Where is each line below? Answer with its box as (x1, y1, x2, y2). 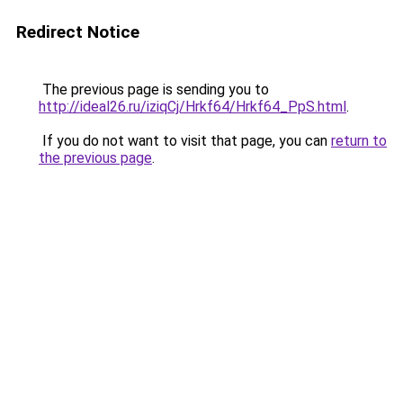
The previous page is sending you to (39, 81, 269, 98)
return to (331, 132, 387, 149)
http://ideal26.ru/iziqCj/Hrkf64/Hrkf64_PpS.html (39, 98, 346, 115)
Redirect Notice (16, 22, 139, 42)
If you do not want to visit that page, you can (39, 132, 331, 149)
